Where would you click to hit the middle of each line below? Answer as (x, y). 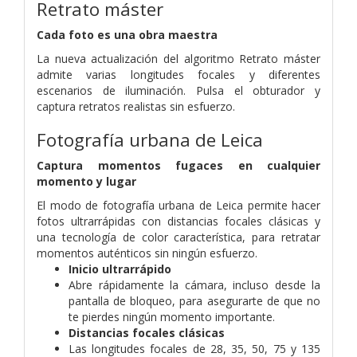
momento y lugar (86, 181)
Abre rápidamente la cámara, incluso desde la (194, 284)
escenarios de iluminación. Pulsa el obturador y (178, 90)
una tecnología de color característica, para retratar (178, 237)
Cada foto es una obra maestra (127, 34)
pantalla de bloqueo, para (138, 300)
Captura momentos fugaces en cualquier (178, 165)
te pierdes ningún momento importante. (172, 316)
